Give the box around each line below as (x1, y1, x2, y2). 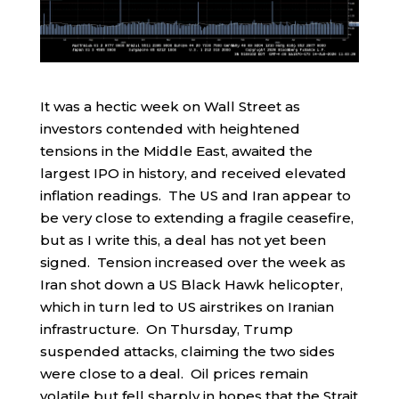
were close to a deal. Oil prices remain (39, 364, 308, 382)
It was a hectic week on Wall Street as (39, 97, 300, 115)
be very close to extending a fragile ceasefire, (39, 208, 354, 226)
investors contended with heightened (39, 119, 300, 137)
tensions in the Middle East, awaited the (39, 142, 313, 159)
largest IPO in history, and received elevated (39, 164, 346, 182)
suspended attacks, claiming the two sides (39, 342, 335, 360)
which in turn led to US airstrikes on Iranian (39, 297, 334, 315)
